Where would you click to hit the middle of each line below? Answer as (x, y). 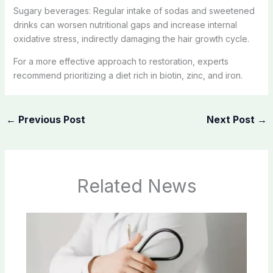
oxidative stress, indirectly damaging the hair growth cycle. (131, 38)
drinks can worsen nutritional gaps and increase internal (125, 24)
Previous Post (50, 119)
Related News (136, 186)
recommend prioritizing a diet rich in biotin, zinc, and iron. (128, 75)
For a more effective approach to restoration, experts (121, 61)
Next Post (232, 119)
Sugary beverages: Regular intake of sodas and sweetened (134, 10)
